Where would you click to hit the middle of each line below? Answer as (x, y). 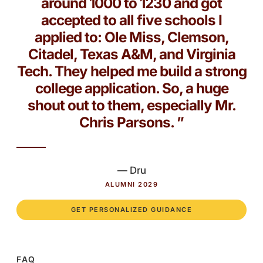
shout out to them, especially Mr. (131, 106)
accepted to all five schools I (131, 21)
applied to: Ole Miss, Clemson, (131, 38)
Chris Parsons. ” (131, 123)
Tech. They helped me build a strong (131, 72)
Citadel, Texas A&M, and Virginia (131, 55)
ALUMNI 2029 (131, 185)
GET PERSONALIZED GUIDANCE (131, 210)
